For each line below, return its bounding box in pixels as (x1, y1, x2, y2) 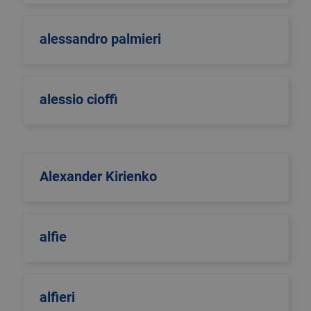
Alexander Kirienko (40, 168, 157, 185)
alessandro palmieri (40, 31, 161, 47)
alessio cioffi (40, 91, 118, 108)
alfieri (40, 289, 75, 305)
